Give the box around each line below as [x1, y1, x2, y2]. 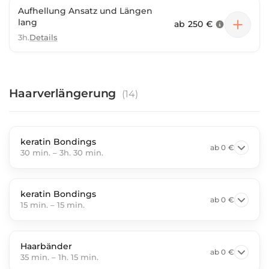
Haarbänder [20, 241, 72, 252]
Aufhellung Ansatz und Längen [18, 5, 153, 16]
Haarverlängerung [9, 86, 116, 100]
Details [29, 32, 58, 42]
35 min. [20, 252, 49, 262]
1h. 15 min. [58, 252, 98, 262]
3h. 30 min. [59, 148, 103, 157]
